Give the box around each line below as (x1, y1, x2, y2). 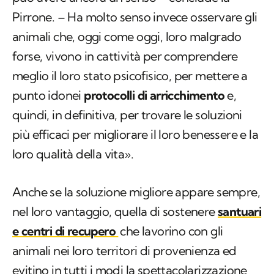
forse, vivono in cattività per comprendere (12, 48, 238, 64)
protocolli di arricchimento (84, 87, 225, 103)
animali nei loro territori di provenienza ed (12, 243, 237, 259)
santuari (218, 204, 262, 220)
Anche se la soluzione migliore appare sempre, (12, 184, 260, 200)
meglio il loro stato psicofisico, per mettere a (12, 68, 248, 84)
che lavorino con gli (120, 223, 223, 239)
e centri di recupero (12, 223, 116, 239)
